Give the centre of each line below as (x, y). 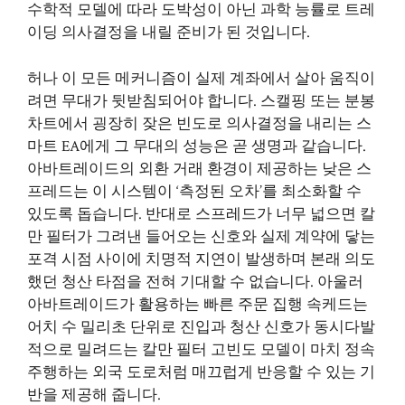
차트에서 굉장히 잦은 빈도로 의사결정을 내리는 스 (199, 123)
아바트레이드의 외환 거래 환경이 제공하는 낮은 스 (199, 169)
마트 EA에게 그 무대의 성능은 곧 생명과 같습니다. (197, 146)
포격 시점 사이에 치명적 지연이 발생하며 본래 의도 (201, 259)
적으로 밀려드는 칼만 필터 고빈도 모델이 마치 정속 (201, 349)
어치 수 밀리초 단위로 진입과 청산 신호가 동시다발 (201, 327)
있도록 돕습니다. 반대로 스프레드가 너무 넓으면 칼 (201, 214)
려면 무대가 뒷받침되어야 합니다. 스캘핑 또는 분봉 (201, 101)
